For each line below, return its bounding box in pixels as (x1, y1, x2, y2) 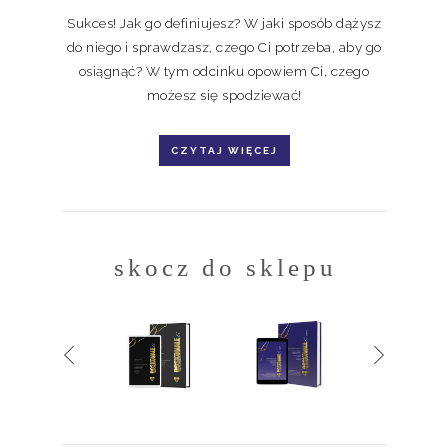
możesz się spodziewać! (146, 86, 302, 103)
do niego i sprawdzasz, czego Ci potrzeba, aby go (66, 38, 382, 55)
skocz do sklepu (114, 253, 337, 281)
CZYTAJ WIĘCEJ (170, 144, 278, 156)
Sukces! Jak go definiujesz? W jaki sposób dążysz (67, 14, 381, 31)
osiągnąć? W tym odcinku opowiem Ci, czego (78, 62, 370, 79)
